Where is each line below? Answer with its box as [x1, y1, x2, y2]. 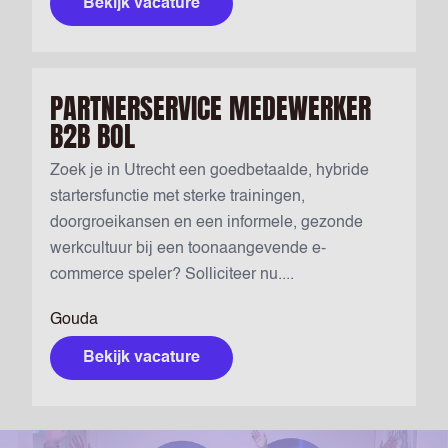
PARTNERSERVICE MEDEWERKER [50, 87, 371, 130]
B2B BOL [50, 115, 135, 158]
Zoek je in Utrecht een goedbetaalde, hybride [50, 163, 369, 180]
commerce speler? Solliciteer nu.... [50, 267, 294, 284]
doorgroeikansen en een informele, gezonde [50, 215, 363, 232]
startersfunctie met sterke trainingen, [50, 189, 305, 206]
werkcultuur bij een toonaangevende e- [50, 241, 326, 258]
